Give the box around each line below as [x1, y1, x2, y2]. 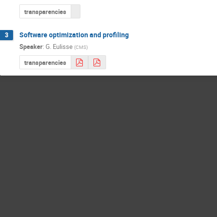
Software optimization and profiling [19, 30, 129, 39]
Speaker [19, 42, 43, 51]
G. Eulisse [46, 42, 73, 51]
